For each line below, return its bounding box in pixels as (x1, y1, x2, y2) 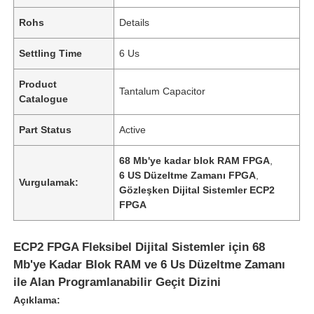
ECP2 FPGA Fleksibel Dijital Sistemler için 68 (13, 240, 266, 254)
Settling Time (19, 47, 83, 59)
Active (119, 123, 146, 135)
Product (19, 78, 57, 90)
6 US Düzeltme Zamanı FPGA (119, 169, 257, 181)
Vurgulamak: (19, 176, 79, 188)
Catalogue (19, 93, 69, 104)
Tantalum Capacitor (119, 85, 206, 97)
